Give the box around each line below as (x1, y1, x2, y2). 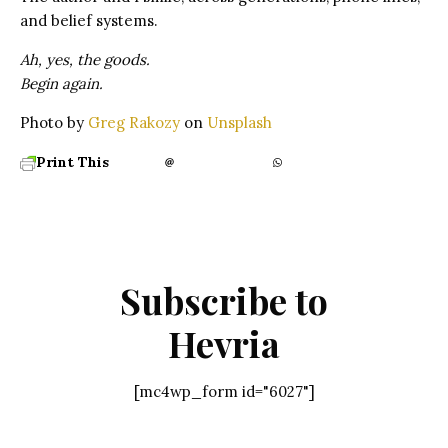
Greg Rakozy (88, 112, 180, 132)
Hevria (168, 318, 280, 367)
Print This (36, 152, 109, 171)
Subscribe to (120, 275, 328, 324)
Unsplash (207, 112, 272, 132)
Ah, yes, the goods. (20, 49, 150, 69)
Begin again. (20, 73, 103, 93)
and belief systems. (20, 10, 158, 30)
